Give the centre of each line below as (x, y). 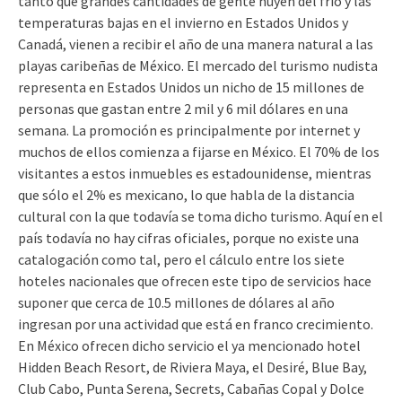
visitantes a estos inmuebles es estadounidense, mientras (195, 173)
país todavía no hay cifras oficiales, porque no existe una (188, 237)
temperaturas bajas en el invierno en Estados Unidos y (183, 22)
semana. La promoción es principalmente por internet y (189, 130)
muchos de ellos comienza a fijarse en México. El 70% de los (199, 151)
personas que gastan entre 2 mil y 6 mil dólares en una (183, 108)
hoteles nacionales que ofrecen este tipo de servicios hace (195, 280)
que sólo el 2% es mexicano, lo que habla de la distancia (186, 194)
